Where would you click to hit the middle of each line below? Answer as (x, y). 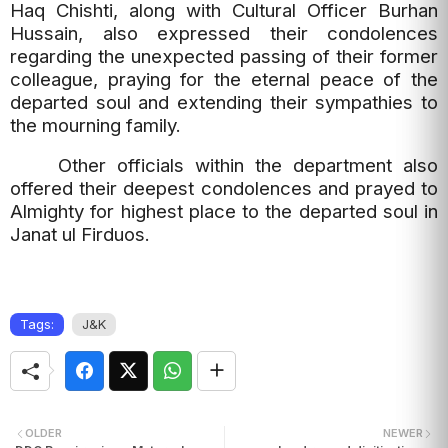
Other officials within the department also (248, 165)
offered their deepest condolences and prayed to (224, 188)
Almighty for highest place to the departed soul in (224, 211)
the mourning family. (95, 125)
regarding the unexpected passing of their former (224, 56)
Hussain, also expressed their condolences (224, 33)
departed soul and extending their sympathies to (224, 102)
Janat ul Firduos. (80, 234)
